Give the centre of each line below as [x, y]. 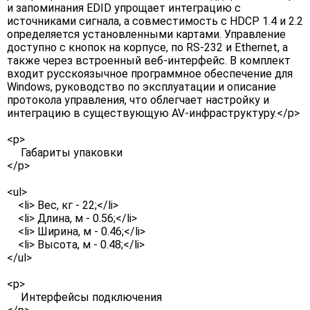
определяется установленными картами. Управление [146, 35]
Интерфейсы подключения [84, 298]
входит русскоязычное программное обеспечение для [150, 74]
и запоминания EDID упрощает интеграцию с [124, 8]
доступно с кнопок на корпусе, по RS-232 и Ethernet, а [147, 48]
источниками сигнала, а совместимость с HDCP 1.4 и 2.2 [155, 21]
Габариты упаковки [65, 153]
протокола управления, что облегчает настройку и [138, 100]
